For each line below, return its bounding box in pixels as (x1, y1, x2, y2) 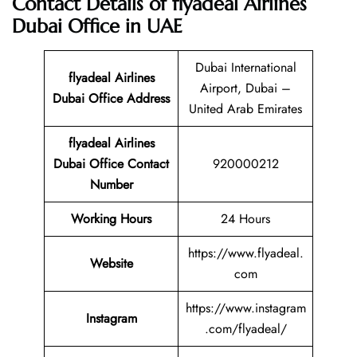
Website (89, 254, 133, 273)
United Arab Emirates (189, 100, 302, 119)
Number (89, 175, 133, 194)
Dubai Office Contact (53, 155, 169, 174)
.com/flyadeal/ (204, 320, 287, 339)
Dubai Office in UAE (12, 14, 182, 39)
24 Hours (221, 210, 270, 229)
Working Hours (71, 210, 151, 229)
